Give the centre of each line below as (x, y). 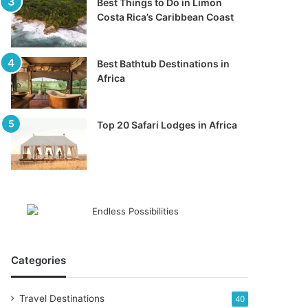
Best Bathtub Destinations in (164, 64)
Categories (39, 260)
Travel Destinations (62, 298)
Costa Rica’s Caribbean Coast (166, 17)
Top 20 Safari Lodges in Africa (167, 125)
